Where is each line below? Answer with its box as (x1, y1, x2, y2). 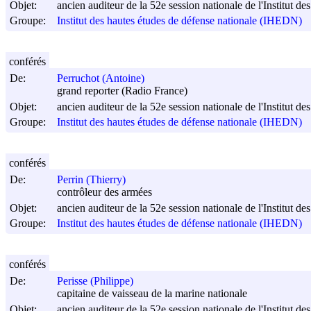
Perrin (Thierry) (57, 174, 126, 186)
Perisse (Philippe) (57, 275, 133, 287)
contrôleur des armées (57, 186, 152, 199)
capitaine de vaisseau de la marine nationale (57, 287, 247, 300)
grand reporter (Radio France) (57, 85, 187, 97)
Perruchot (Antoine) (57, 72, 144, 85)
